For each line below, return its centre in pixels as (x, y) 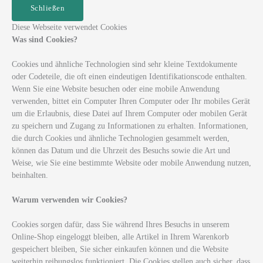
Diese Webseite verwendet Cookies (69, 28)
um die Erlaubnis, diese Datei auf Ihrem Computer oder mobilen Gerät (129, 114)
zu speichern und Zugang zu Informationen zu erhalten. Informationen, (130, 126)
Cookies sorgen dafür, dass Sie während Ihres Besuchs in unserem (121, 225)
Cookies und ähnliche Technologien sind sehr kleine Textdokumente (124, 65)
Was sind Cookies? (45, 40)
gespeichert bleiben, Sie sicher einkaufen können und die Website (120, 249)
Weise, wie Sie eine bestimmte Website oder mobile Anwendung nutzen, (131, 163)
